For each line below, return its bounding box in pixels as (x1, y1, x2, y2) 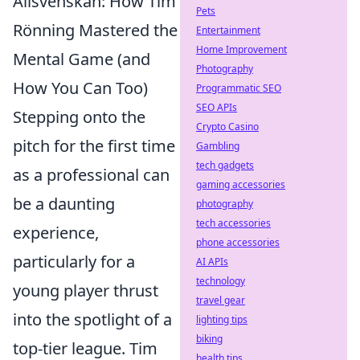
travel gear (196, 293, 245, 307)
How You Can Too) (13, 77, 148, 99)
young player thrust (13, 280, 158, 301)
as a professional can (13, 164, 170, 186)
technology (196, 274, 245, 288)
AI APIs (196, 255, 228, 268)
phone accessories (196, 235, 280, 249)
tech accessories (196, 216, 271, 230)
